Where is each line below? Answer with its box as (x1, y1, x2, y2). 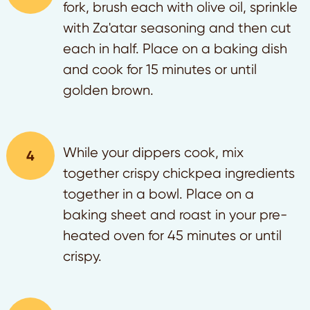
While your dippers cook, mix (63, 144, 244, 161)
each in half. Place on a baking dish (63, 40, 287, 57)
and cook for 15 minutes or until (63, 61, 257, 77)
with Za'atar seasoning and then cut (63, 19, 291, 36)
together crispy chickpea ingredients (63, 165, 295, 181)
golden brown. (63, 82, 154, 98)
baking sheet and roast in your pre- (63, 206, 287, 223)
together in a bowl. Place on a (63, 185, 254, 202)
